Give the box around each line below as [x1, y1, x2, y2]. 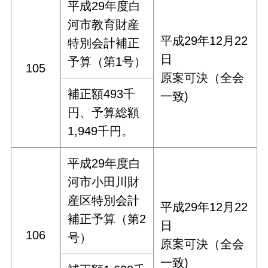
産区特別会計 [68, 194, 140, 208]
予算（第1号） [68, 55, 147, 69]
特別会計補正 [68, 36, 140, 50]
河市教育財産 [68, 18, 140, 32]
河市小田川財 [68, 175, 140, 189]
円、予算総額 [68, 106, 140, 120]
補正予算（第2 [68, 212, 147, 226]
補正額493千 [68, 87, 136, 101]
